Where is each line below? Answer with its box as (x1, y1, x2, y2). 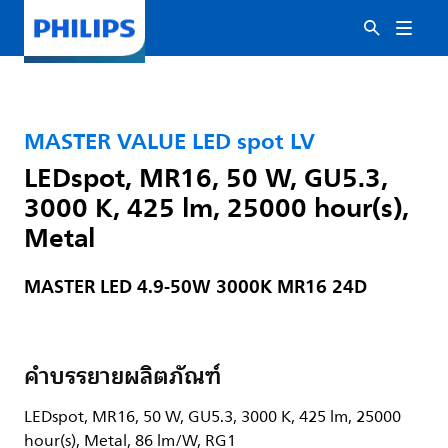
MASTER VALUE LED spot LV (24, 122, 315, 160)
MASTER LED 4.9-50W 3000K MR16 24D (24, 271, 367, 302)
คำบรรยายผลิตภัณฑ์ (24, 357, 221, 395)
